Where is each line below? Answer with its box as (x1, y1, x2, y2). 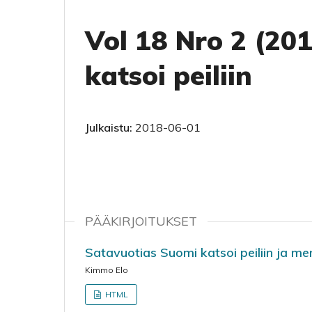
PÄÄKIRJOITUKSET (85, 213, 197, 229)
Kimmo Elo (85, 265, 128, 275)
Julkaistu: (85, 120, 135, 134)
